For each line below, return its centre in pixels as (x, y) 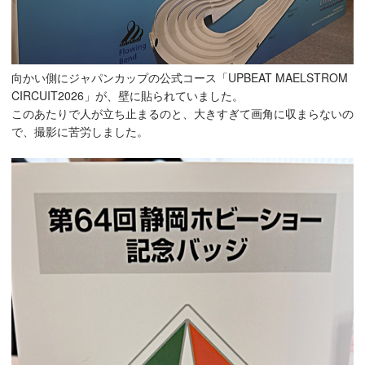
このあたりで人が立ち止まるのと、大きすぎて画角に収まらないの (182, 113)
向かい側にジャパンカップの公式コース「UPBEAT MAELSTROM (180, 77)
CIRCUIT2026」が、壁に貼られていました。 (128, 95)
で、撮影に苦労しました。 (80, 131)
